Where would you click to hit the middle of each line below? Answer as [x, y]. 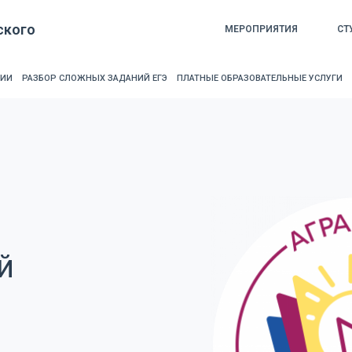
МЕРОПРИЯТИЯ [261, 29]
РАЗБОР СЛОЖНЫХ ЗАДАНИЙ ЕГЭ [95, 78]
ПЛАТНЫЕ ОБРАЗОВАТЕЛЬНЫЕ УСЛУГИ [259, 78]
